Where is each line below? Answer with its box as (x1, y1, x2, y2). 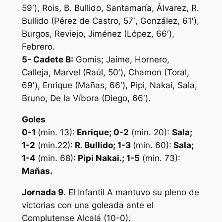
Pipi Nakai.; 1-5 (75, 153, 140, 164)
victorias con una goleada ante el (21, 200, 154, 211)
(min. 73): (139, 153, 180, 164)
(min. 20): (128, 127, 172, 138)
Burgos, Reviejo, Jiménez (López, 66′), (21, 29, 174, 39)
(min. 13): (37, 127, 75, 138)
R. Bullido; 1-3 (72, 140, 133, 151)
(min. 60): (132, 140, 171, 151)
